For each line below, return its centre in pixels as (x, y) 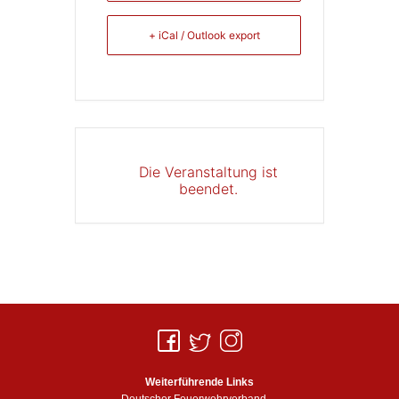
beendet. (208, 189)
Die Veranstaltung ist (208, 172)
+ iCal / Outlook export (204, 36)
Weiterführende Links (199, 383)
